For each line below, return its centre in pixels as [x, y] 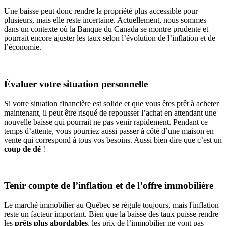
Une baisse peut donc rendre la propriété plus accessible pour [101, 11]
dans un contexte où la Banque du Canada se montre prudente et [106, 29]
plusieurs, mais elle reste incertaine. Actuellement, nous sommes [105, 20]
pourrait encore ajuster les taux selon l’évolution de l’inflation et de [110, 38]
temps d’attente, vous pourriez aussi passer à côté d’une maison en [109, 131]
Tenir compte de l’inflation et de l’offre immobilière [109, 186]
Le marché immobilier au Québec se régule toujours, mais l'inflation [111, 205]
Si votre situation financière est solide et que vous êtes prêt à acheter [111, 103]
